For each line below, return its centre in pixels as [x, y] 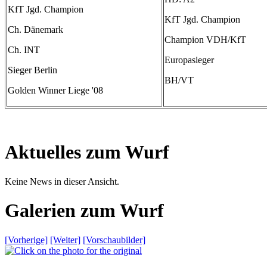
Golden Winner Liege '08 [55, 90]
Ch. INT [24, 50]
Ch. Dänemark [35, 30]
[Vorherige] [26, 240]
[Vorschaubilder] [114, 240]
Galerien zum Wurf [84, 211]
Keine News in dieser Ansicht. [62, 181]
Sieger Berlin [32, 70]
